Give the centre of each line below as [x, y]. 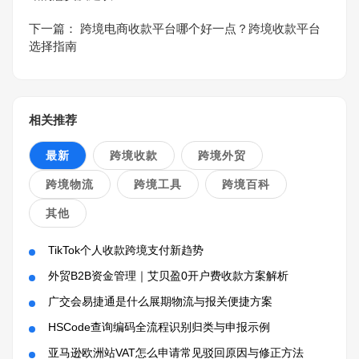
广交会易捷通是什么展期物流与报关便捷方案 [160, 302]
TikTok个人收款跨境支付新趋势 [126, 250]
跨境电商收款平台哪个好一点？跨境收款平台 [200, 29]
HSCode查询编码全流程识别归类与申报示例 [159, 327]
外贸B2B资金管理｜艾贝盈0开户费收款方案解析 [168, 276]
